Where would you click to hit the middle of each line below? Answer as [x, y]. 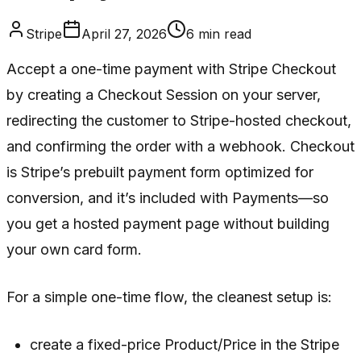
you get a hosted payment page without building [168, 223]
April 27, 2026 [124, 33]
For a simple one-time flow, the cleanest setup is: [169, 297]
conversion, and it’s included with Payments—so [168, 197]
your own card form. [74, 249]
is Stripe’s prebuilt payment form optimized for [160, 172]
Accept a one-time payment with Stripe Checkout [171, 68]
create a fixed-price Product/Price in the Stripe [185, 344]
